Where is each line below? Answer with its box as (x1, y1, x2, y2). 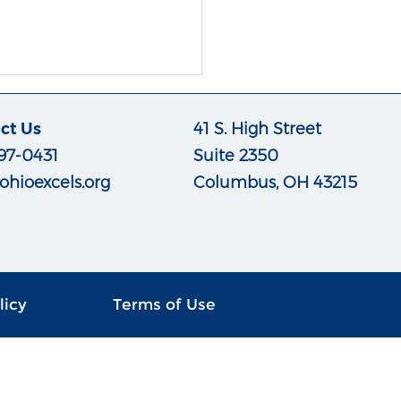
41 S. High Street (192, 119, 321, 139)
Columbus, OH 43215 (192, 173, 357, 192)
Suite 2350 (192, 146, 278, 166)
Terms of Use (112, 295, 216, 313)
